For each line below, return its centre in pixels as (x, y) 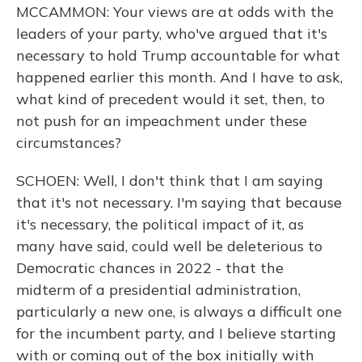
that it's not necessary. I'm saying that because (179, 202)
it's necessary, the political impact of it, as (160, 224)
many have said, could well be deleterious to (169, 246)
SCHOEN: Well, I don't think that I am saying (170, 181)
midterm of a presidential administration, (158, 290)
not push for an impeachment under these (162, 121)
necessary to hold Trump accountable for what (178, 55)
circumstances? (69, 143)
